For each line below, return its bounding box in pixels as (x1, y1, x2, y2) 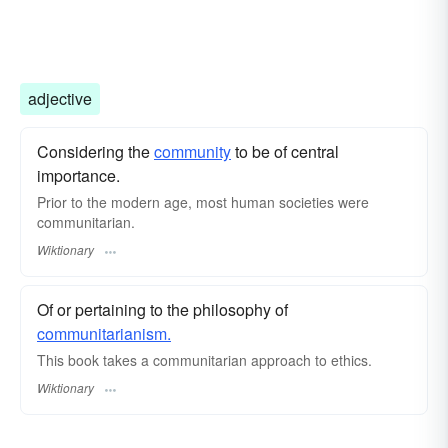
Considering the (37, 139, 154, 163)
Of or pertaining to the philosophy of (37, 297, 288, 321)
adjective (28, 86, 92, 110)
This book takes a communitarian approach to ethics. (37, 349, 372, 370)
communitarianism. (37, 321, 171, 345)
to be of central (231, 139, 339, 163)
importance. (37, 163, 120, 187)
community (154, 139, 231, 163)
